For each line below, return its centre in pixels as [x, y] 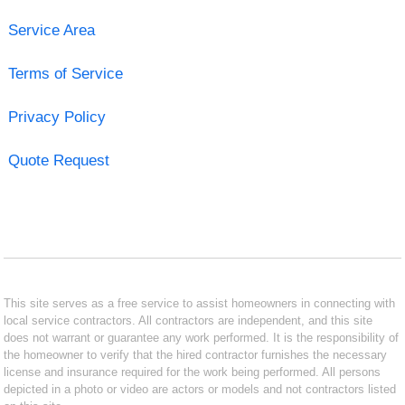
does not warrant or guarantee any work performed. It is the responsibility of [202, 337]
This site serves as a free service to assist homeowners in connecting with [200, 303]
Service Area [51, 30]
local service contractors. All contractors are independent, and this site [188, 320]
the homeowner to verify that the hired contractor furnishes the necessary [196, 354]
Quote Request [58, 160]
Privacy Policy [57, 117]
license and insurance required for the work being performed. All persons [193, 372]
